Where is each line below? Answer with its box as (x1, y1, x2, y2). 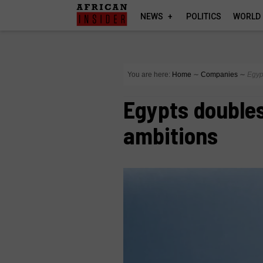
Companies (201, 70, 238, 79)
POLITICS (186, 12, 222, 21)
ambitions (123, 121, 218, 149)
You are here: (127, 70, 171, 79)
